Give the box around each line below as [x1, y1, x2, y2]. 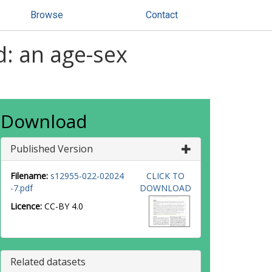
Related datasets [10, 255, 86, 268]
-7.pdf [10, 182, 33, 194]
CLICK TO [146, 170, 185, 182]
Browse [30, 9, 63, 21]
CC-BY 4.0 [44, 200, 83, 212]
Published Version [10, 142, 93, 155]
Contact [146, 9, 178, 21]
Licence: [10, 200, 44, 212]
